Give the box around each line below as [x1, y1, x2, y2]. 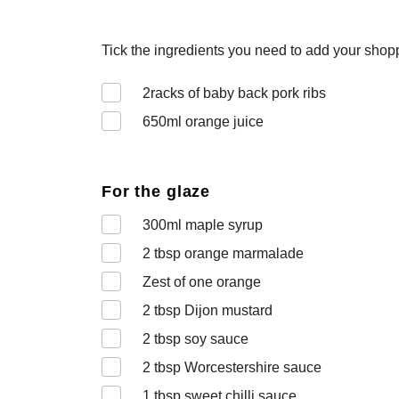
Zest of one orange [142, 274, 261, 289]
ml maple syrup [167, 217, 263, 232]
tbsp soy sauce [151, 331, 248, 346]
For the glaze [102, 183, 211, 200]
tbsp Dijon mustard [151, 303, 273, 318]
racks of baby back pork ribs [151, 85, 326, 101]
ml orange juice [167, 114, 264, 129]
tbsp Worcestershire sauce [151, 360, 322, 375]
